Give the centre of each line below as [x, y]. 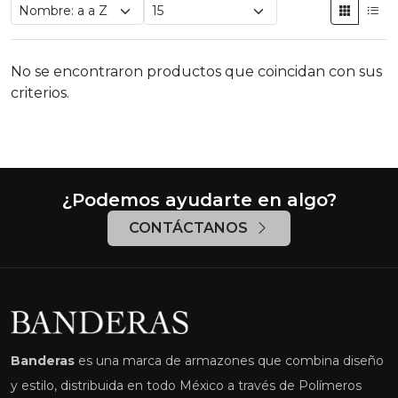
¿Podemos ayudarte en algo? [199, 200]
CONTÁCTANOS [190, 228]
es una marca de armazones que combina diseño [229, 361]
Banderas [43, 361]
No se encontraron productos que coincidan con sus [196, 72]
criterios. [40, 93]
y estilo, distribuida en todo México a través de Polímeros [186, 386]
